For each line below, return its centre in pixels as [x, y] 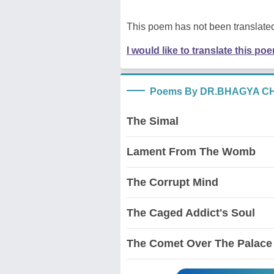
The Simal [153, 121]
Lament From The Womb [191, 151]
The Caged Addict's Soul [191, 213]
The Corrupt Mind [172, 182]
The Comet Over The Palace [199, 243]
